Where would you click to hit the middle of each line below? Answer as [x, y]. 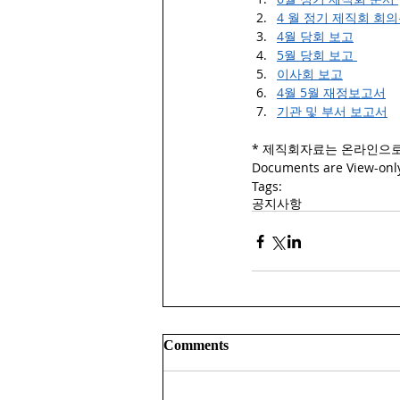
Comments [196, 345]
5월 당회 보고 [315, 55]
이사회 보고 [310, 74]
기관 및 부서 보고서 [332, 111]
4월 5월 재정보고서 [331, 92]
